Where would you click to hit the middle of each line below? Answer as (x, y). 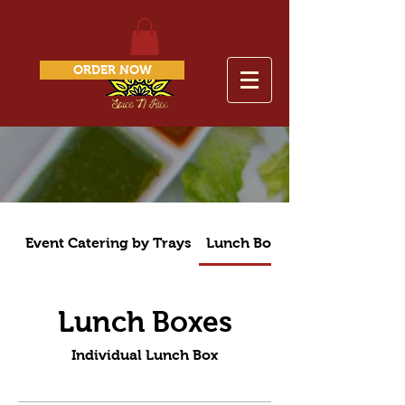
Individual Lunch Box (145, 355)
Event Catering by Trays (108, 243)
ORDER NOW (112, 69)
